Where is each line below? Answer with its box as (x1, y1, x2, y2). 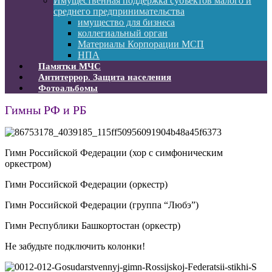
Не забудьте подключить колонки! (5, 240, 145, 251)
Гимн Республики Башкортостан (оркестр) (5, 220, 180, 231)
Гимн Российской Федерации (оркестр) (5, 178, 168, 189)
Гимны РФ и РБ (5, 103, 86, 117)
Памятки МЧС (38, 61, 101, 71)
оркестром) (5, 158, 51, 169)
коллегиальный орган (78, 27, 168, 38)
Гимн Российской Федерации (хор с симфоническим (5, 147, 223, 158)
